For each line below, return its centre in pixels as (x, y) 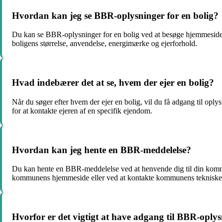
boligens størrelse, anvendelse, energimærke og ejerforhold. (105, 44)
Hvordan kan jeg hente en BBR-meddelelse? (102, 150)
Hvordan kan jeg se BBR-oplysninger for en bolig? (115, 15)
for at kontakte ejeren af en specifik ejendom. (82, 111)
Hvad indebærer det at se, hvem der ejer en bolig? (113, 83)
